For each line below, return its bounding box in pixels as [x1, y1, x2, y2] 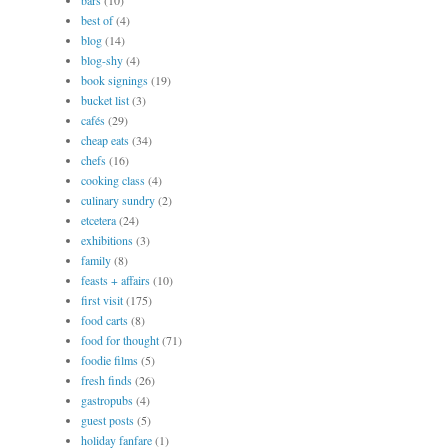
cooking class [81, 172, 145, 189]
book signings [81, 72, 148, 89]
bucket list [81, 92, 129, 109]
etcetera [81, 212, 116, 229]
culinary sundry [81, 192, 155, 209]
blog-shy [81, 52, 123, 69]
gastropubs [81, 392, 133, 409]
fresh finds [81, 372, 132, 389]
